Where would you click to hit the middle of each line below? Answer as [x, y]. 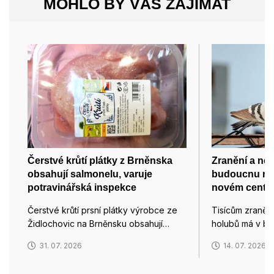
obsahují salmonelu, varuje [90, 174]
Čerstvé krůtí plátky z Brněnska [100, 161]
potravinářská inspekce [82, 188]
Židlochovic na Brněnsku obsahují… [98, 224]
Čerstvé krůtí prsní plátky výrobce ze [102, 210]
